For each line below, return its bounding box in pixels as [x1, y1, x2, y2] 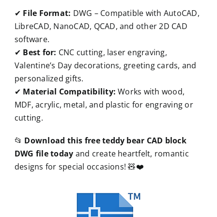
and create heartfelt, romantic [73, 148, 189, 159]
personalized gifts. [14, 73, 84, 84]
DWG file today [14, 148, 74, 159]
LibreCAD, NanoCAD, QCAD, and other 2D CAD [14, 20, 187, 31]
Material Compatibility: [23, 86, 116, 97]
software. [14, 33, 50, 45]
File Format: [23, 7, 71, 18]
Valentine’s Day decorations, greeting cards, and [14, 60, 197, 71]
